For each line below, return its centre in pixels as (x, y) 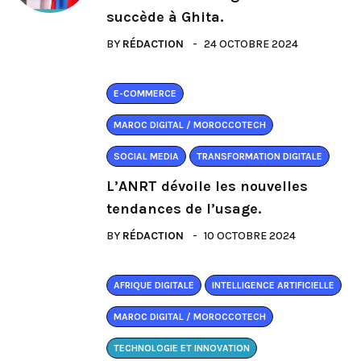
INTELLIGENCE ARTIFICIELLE (273, 286)
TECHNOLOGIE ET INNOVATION (182, 349)
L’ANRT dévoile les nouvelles (207, 187)
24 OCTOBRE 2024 (251, 44)
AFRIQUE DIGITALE (154, 286)
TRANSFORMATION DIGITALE (259, 157)
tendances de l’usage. (184, 209)
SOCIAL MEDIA (146, 157)
